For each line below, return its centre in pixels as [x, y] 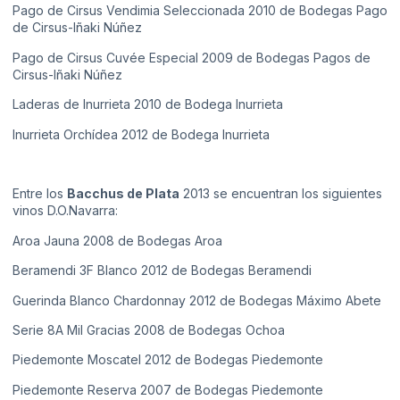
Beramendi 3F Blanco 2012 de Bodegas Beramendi [162, 271]
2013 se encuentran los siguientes [281, 194]
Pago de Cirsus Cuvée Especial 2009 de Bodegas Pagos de [192, 57]
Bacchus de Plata [123, 194]
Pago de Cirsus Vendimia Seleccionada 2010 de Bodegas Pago [200, 11]
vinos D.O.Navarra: [65, 211]
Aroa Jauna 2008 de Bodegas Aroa [117, 240]
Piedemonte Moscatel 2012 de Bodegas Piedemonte [168, 360]
